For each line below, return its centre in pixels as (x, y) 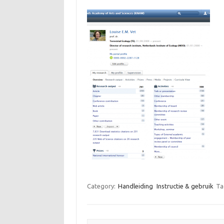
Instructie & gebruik (185, 186)
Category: (102, 186)
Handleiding (135, 186)
